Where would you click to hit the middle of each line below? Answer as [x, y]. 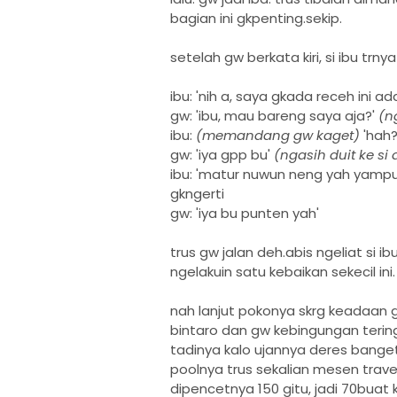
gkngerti [197, 194]
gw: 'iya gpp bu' [222, 155]
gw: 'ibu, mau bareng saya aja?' [274, 116]
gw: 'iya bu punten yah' [245, 213]
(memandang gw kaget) [278, 135]
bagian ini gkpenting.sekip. [256, 18]
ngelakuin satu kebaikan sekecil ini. [283, 272]
